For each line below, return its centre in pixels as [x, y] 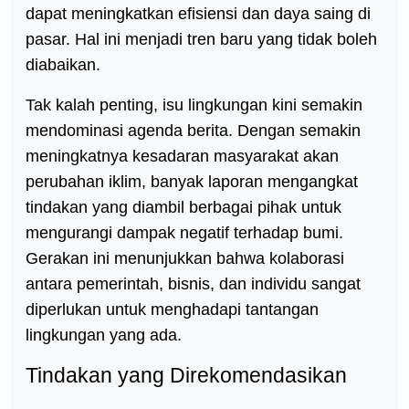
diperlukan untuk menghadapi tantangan [172, 309]
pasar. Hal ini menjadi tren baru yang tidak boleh [201, 39]
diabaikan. [63, 65]
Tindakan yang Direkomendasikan [186, 375]
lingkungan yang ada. [104, 335]
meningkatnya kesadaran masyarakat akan [182, 156]
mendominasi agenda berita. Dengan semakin [193, 131]
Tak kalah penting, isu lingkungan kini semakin [194, 105]
